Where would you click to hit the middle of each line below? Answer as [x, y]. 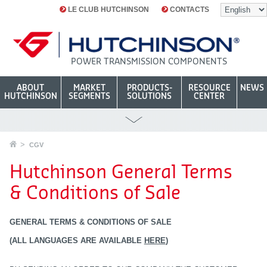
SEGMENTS [89, 97]
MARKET [89, 88]
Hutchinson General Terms [121, 173]
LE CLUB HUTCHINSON [108, 10]
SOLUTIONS [149, 97]
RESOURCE [209, 88]
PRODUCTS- [149, 88]
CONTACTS [189, 10]
